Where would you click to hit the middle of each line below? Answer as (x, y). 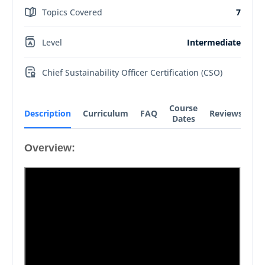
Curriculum (106, 113)
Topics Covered (72, 12)
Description (48, 113)
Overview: (50, 148)
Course (183, 108)
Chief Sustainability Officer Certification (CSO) (132, 72)
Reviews (226, 113)
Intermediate (214, 42)
